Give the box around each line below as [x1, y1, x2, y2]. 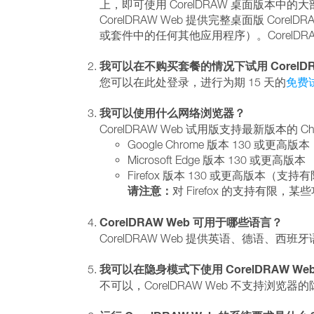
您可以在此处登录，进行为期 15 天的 [100, 76, 286, 88]
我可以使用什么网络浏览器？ [100, 106, 245, 121]
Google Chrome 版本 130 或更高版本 [128, 138, 310, 151]
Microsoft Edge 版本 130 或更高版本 [128, 153, 306, 166]
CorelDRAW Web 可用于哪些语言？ [100, 215, 282, 230]
